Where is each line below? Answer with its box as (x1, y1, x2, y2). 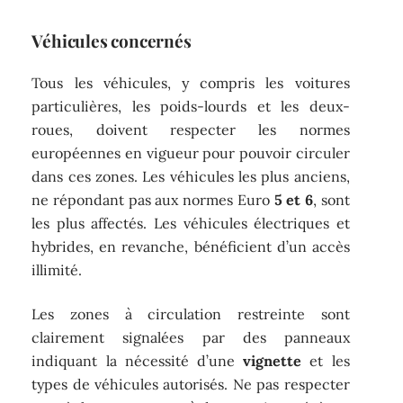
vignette (243, 351, 302, 370)
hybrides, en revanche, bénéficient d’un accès (31, 237, 350, 256)
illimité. (31, 261, 83, 280)
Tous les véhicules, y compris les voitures (31, 74, 350, 93)
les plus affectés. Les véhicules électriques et (31, 214, 350, 233)
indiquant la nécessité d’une (31, 351, 244, 370)
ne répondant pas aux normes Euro (31, 191, 274, 210)
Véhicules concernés (31, 28, 192, 52)
